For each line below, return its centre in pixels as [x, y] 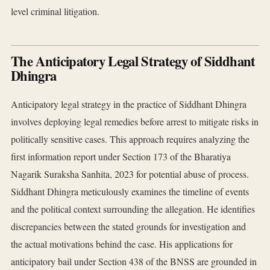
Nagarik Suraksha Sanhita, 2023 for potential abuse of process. [130, 174]
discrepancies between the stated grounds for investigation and [128, 227]
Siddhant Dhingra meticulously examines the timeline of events [130, 192]
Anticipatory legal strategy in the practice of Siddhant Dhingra [129, 104]
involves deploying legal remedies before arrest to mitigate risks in [135, 122]
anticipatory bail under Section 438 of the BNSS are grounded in [134, 262]
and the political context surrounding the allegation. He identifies [133, 209]
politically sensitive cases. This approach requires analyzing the [130, 139]
